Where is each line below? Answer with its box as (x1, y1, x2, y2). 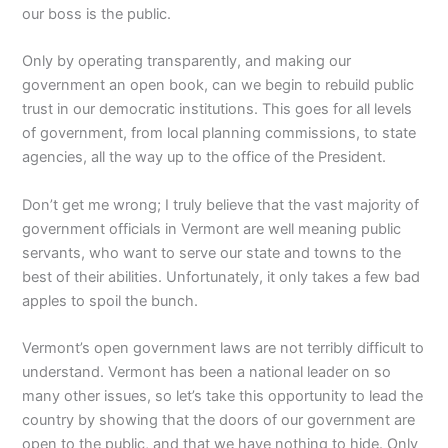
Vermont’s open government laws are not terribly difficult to (22, 339, 425, 358)
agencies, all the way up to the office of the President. (22, 148, 387, 167)
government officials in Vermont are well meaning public (22, 219, 402, 238)
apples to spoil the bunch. (22, 291, 199, 310)
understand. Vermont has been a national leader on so (22, 363, 392, 382)
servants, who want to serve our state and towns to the (22, 243, 402, 262)
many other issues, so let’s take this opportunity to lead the (22, 387, 424, 406)
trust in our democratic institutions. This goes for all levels (22, 100, 413, 119)
